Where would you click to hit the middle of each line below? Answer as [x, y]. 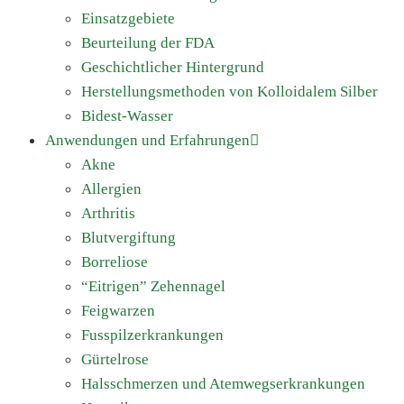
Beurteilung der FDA [148, 43]
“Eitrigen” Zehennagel [153, 286]
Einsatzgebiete [128, 18]
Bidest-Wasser [127, 116]
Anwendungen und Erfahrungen [147, 140]
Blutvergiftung [129, 238]
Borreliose [115, 262]
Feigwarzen [118, 311]
